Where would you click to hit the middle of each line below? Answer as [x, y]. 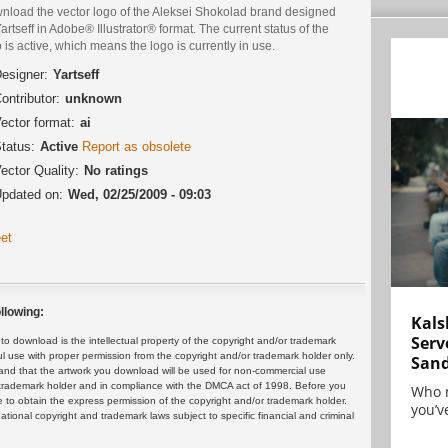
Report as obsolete [136, 147]
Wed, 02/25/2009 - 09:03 [139, 195]
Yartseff [76, 75]
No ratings [116, 171]
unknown [93, 99]
